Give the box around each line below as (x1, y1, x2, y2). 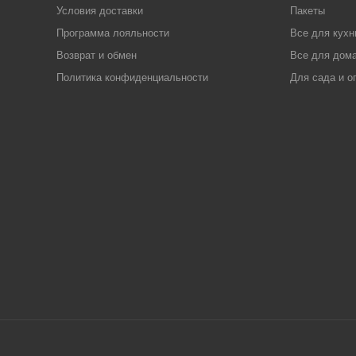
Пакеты (289, 5, 325, 17)
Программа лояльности (56, 27, 169, 39)
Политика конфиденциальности (56, 72, 208, 83)
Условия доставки (56, 5, 143, 17)
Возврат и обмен (56, 49, 137, 61)
